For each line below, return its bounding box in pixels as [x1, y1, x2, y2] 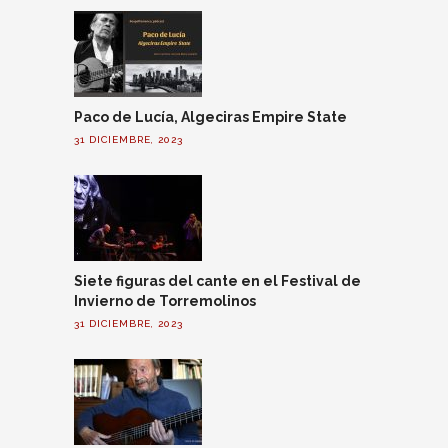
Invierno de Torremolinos [74, 293, 256, 310]
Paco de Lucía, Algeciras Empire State [74, 109, 347, 126]
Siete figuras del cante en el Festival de [74, 273, 361, 290]
